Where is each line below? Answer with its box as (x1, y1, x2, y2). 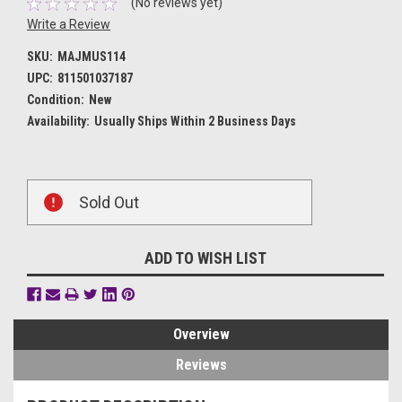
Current (27, 181, 68, 197)
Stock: (27, 200, 61, 215)
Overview (172, 326, 230, 344)
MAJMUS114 (57, 49, 126, 65)
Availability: (27, 114, 90, 129)
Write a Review (27, 17, 110, 32)
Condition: (27, 92, 84, 108)
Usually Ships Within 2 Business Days (93, 114, 296, 129)
